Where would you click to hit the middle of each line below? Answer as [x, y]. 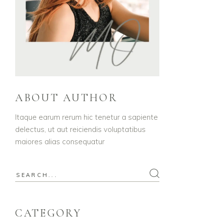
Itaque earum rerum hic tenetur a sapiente [87, 117]
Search [27, 174]
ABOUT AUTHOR [66, 98]
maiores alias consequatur [60, 141]
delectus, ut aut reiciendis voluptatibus [81, 129]
